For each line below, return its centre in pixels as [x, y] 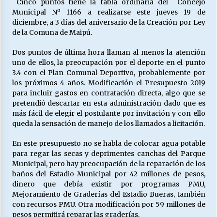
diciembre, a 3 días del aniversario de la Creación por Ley [108, 22]
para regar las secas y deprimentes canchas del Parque [108, 154]
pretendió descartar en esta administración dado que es [108, 103]
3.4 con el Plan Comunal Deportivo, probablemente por [108, 73]
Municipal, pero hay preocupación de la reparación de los [108, 164]
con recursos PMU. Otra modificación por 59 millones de [108, 204]
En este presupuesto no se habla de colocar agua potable [108, 143]
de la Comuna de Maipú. [52, 32]
